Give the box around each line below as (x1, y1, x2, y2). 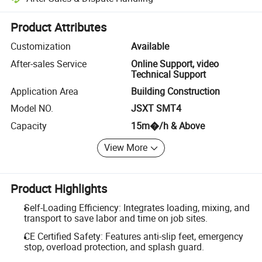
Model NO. (11, 102, 54, 115)
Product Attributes (11, 19, 107, 36)
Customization (11, 40, 71, 53)
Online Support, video (131, 57, 219, 70)
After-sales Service (11, 57, 87, 70)
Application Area (11, 84, 79, 98)
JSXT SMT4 (131, 102, 181, 115)
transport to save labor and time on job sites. (23, 211, 208, 225)
